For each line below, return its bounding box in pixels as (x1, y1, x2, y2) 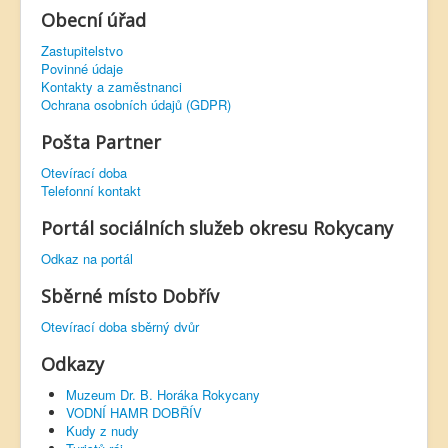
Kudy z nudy (66, 421, 139, 440)
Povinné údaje (41, 59, 123, 78)
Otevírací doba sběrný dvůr (41, 317, 199, 336)
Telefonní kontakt (41, 181, 141, 200)
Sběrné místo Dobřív (41, 284, 219, 308)
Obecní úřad (41, 8, 146, 32)
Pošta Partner (41, 130, 161, 154)
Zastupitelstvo (41, 41, 123, 60)
